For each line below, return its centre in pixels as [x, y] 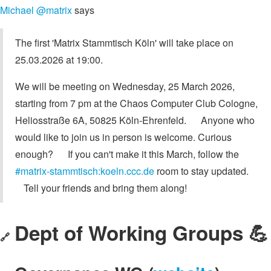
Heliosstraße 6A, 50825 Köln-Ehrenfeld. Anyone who [135, 120]
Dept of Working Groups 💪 [142, 232]
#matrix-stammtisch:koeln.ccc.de [85, 171]
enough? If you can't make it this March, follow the [127, 154]
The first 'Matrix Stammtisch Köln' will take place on [124, 43]
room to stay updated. [204, 171]
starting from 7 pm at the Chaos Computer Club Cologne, [136, 103]
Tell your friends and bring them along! [101, 188]
